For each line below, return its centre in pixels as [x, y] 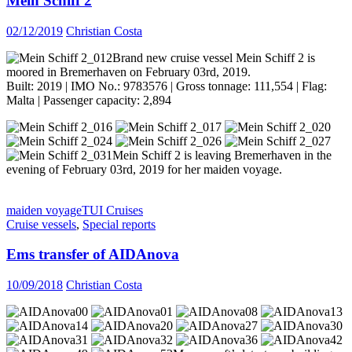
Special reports [119, 224]
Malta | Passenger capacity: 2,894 [89, 100]
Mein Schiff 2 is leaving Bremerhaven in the [222, 155]
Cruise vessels [41, 224]
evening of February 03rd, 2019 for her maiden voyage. [144, 169]
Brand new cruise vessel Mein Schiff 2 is [214, 57]
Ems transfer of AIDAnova [93, 255]
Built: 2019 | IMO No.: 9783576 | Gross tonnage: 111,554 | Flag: [167, 86]
